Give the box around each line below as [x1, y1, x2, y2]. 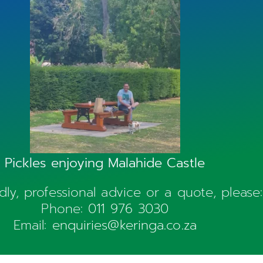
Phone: [41, 198, 89, 218]
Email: [13, 215, 52, 235]
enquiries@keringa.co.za [52, 215, 197, 235]
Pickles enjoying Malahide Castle [5, 153, 205, 173]
